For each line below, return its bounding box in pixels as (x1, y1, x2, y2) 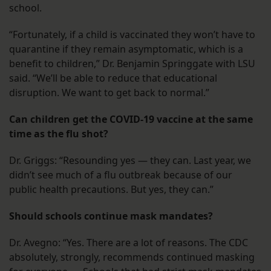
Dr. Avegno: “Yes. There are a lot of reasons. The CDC (9, 236, 248, 250)
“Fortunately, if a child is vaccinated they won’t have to (9, 28, 255, 42)
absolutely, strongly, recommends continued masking (9, 250, 255, 264)
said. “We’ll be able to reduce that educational (9, 71, 217, 85)
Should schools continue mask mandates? (9, 209, 213, 223)
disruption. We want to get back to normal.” (9, 86, 212, 100)
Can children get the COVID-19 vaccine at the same (9, 113, 253, 126)
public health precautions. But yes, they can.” (9, 183, 214, 197)
